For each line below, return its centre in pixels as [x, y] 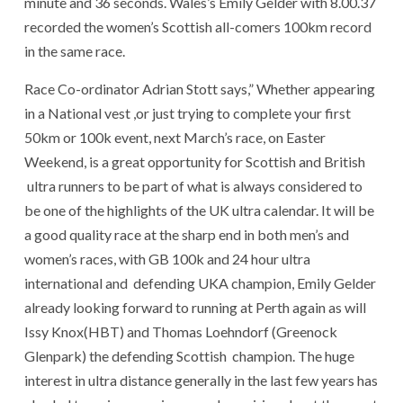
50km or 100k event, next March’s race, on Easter [175, 138]
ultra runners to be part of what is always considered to [193, 186]
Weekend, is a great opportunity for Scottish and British [195, 162]
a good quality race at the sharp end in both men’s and [187, 235]
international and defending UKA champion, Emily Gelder [200, 283]
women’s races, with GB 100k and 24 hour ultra [167, 259]
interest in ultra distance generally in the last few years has [201, 381]
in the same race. [75, 51]
